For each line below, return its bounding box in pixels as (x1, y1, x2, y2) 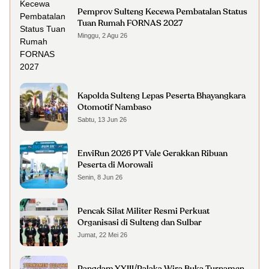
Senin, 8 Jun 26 (77, 174, 122, 181)
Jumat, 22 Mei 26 (77, 231, 127, 238)
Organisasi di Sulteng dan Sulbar (77, 219, 202, 227)
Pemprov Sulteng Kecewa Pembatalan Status (77, 8, 247, 16)
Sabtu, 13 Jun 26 (77, 116, 127, 123)
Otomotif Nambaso (77, 103, 151, 112)
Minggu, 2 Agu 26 (77, 32, 127, 39)
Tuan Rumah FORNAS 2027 (77, 19, 183, 28)
